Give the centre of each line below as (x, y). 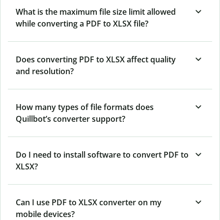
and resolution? (45, 71)
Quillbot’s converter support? (70, 119)
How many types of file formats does (85, 107)
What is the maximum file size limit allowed (96, 12)
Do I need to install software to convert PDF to (102, 155)
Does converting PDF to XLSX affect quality (96, 60)
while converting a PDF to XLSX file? (82, 24)
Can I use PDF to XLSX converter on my (89, 203)
